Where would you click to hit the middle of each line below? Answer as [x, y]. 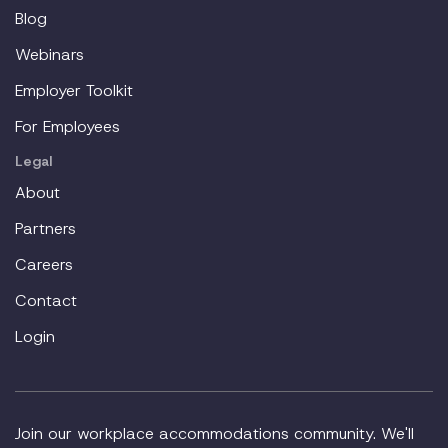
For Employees [67, 126]
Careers [44, 264]
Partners [45, 228]
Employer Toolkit [74, 90]
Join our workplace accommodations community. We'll [214, 433]
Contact [46, 300]
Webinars [49, 54]
